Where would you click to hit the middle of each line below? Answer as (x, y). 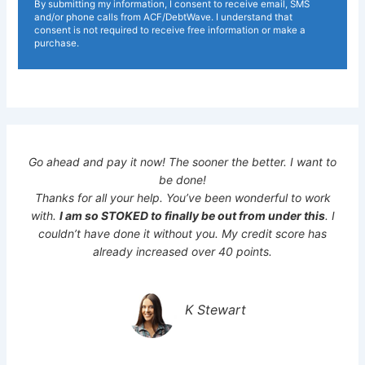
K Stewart (215, 309)
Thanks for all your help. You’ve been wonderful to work (182, 197)
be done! (182, 179)
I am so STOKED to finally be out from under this (192, 215)
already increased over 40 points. (182, 251)
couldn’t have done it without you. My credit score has (182, 233)
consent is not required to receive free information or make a (170, 31)
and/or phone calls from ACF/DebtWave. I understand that (164, 18)
